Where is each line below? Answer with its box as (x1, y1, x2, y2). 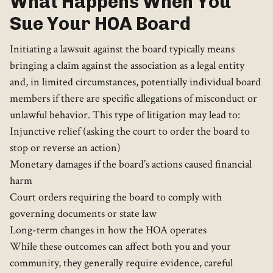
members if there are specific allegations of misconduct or (10, 91, 257, 106)
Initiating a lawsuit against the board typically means (10, 42, 235, 57)
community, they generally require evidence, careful (10, 256, 233, 271)
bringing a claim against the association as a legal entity (10, 58, 244, 73)
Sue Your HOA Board (10, 13, 191, 35)
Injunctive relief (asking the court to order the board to (10, 124, 250, 139)
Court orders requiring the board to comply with (10, 190, 222, 205)
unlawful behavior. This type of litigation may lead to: (10, 108, 240, 122)
